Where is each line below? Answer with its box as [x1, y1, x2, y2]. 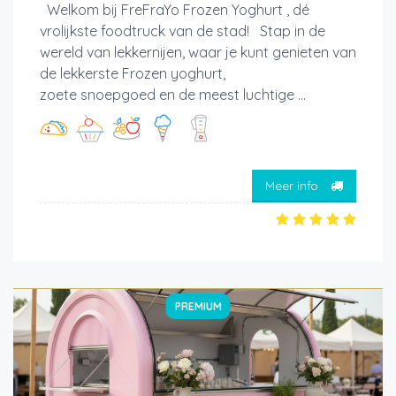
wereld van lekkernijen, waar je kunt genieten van [40, 42, 356, 61]
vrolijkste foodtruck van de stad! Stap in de [40, 21, 325, 40]
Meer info [265, 178, 322, 194]
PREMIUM [174, 299, 222, 313]
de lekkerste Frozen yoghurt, [40, 64, 225, 82]
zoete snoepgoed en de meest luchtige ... [40, 85, 306, 103]
